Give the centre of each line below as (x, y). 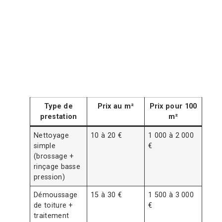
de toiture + (54, 205)
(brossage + (54, 156)
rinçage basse (57, 166)
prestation (58, 116)
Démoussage (56, 195)
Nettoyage (51, 135)
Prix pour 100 (173, 106)
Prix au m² (116, 106)
